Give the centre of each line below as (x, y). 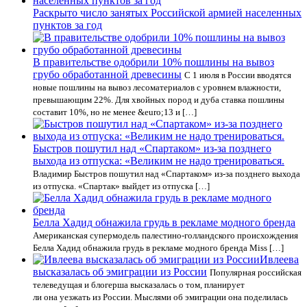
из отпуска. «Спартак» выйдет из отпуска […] (121, 186)
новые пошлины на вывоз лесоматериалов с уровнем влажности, (157, 87)
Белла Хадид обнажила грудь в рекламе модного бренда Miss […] (158, 248)
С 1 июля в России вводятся (238, 75)
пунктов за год (67, 25)
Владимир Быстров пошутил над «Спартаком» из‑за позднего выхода (167, 174)
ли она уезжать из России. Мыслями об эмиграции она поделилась (160, 297)
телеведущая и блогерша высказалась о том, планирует (139, 285)
